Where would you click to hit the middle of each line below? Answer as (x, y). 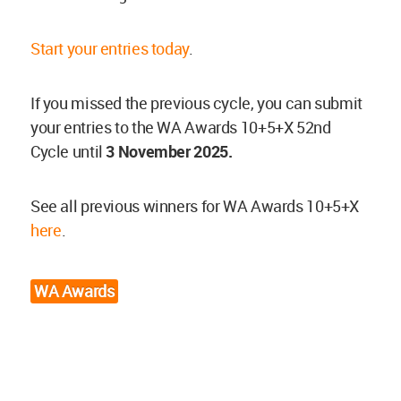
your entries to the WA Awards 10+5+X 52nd (181, 128)
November (153, 152)
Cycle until (68, 152)
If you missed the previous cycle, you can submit (196, 103)
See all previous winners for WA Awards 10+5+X (195, 206)
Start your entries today (110, 49)
